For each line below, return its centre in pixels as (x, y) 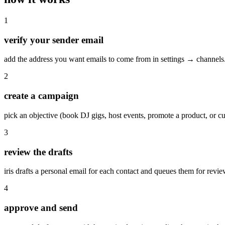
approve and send (41, 207)
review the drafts (38, 152)
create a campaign (41, 96)
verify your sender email (54, 40)
